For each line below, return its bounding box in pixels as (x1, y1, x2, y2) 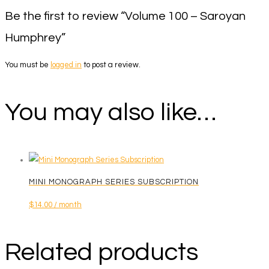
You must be (5, 60, 50, 69)
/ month (54, 201, 82, 210)
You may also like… (5, 99, 216, 125)
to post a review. (82, 60, 141, 69)
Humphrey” (5, 31, 65, 44)
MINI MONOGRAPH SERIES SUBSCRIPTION (29, 178, 199, 187)
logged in (50, 60, 82, 69)
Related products (5, 239, 198, 265)
